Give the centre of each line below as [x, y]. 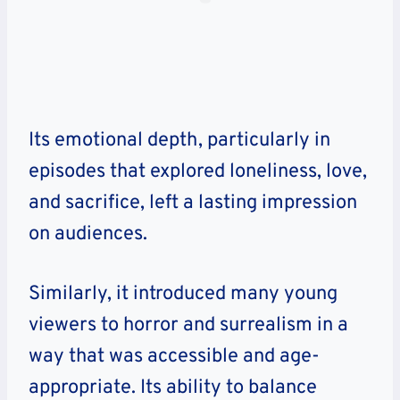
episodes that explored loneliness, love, [198, 171]
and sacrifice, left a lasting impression [193, 203]
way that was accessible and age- [174, 356]
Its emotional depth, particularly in [179, 140]
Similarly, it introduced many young [183, 294]
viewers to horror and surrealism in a [188, 325]
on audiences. [88, 234]
